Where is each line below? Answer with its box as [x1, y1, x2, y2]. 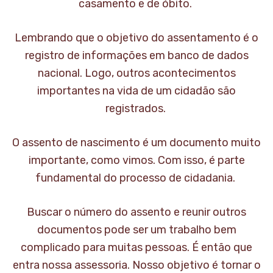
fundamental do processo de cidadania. [35, 171, 238, 185]
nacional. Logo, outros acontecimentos [37, 66, 236, 80]
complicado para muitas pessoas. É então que [21, 241, 252, 255]
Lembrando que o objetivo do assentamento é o [15, 31, 258, 45]
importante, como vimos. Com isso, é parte [28, 154, 245, 168]
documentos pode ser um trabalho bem [37, 223, 236, 237]
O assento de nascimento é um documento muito [12, 136, 261, 150]
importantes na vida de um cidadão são [37, 84, 236, 98]
